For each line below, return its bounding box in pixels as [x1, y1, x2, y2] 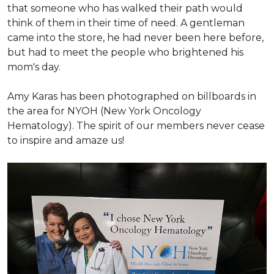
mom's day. [7, 61, 61, 73]
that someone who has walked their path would [7, 2, 243, 14]
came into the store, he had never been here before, [7, 32, 264, 43]
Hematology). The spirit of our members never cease [7, 120, 265, 131]
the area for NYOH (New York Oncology [7, 105, 201, 117]
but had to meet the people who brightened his [7, 46, 243, 58]
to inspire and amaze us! [7, 135, 124, 146]
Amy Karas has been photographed [7, 91, 179, 102]
